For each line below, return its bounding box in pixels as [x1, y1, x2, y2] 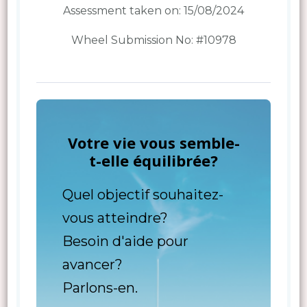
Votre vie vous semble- [67, 132, 240, 153]
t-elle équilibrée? [89, 149, 218, 171]
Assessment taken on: [63, 3, 184, 17]
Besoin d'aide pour [62, 232, 188, 249]
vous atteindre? [62, 209, 168, 226]
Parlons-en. [62, 279, 138, 296]
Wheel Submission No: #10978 [71, 33, 236, 47]
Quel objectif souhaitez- [62, 186, 223, 203]
